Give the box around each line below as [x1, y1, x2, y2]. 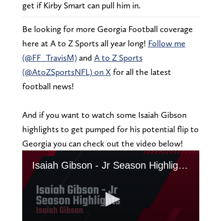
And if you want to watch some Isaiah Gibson [22, 110, 186, 120]
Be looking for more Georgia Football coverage [22, 24, 193, 35]
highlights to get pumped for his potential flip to [22, 124, 199, 135]
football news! [22, 81, 74, 92]
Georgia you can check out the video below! [22, 138, 183, 149]
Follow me [147, 38, 185, 49]
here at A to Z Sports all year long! [22, 38, 148, 49]
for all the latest [110, 67, 171, 77]
